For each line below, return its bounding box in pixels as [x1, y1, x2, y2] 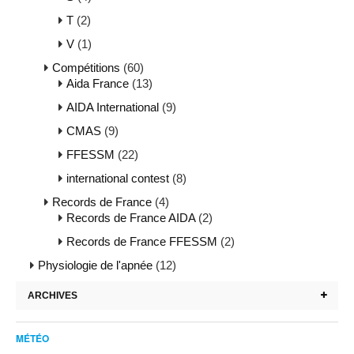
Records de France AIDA [66, 211, 195, 225]
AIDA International [66, 100, 159, 115]
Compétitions [52, 61, 120, 75]
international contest [66, 171, 169, 186]
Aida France [66, 77, 129, 91]
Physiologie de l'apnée [38, 258, 153, 273]
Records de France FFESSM [66, 235, 217, 249]
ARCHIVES [28, 290, 77, 302]
